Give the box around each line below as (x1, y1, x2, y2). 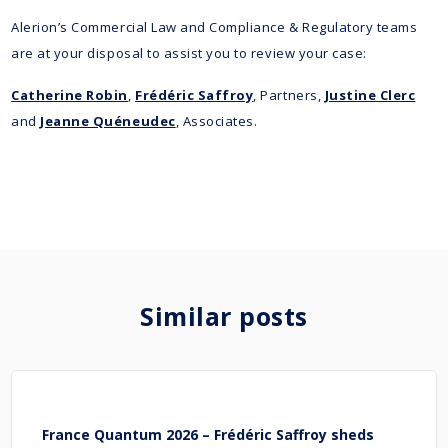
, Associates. (175, 111, 258, 130)
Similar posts (140, 298, 308, 333)
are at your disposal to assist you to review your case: (11, 43, 367, 62)
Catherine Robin (11, 85, 129, 104)
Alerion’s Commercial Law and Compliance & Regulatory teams (11, 17, 418, 36)
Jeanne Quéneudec (40, 111, 176, 130)
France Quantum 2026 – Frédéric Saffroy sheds (42, 424, 375, 444)
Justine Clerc (324, 85, 416, 104)
